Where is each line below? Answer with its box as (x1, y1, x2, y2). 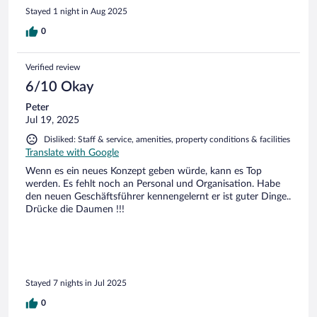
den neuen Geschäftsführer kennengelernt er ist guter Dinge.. (25, 192, 291, 202)
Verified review (25, 63, 80, 72)
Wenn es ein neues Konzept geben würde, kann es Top (25, 166, 262, 177)
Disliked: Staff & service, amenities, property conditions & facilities (44, 135, 290, 144)
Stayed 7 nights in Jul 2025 (25, 278, 127, 287)
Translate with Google (25, 148, 119, 158)
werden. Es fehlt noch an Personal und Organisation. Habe (25, 179, 280, 190)
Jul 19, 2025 (25, 115, 79, 126)
